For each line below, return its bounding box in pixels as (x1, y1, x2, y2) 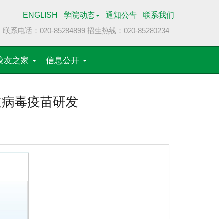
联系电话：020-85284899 (3, 26, 87, 35)
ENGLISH (23, 11, 58, 19)
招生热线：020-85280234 (87, 26, 169, 35)
